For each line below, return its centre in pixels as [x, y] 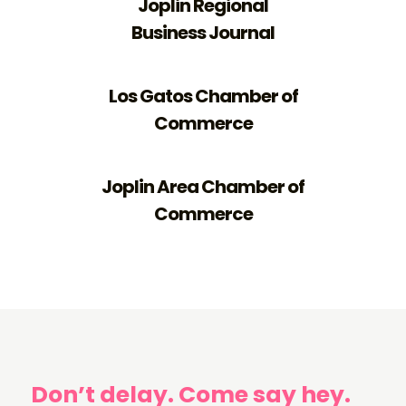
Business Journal [203, 33]
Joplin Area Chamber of [203, 187]
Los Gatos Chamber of [203, 97]
